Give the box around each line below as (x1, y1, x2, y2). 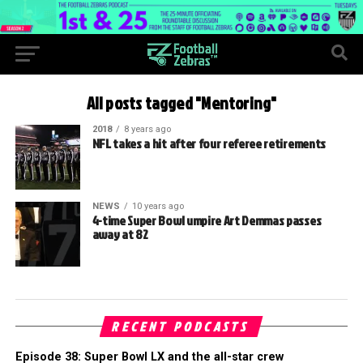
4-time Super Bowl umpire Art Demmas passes (92, 211, 322, 229)
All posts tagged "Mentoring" (86, 91, 277, 115)
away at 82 (92, 224, 148, 243)
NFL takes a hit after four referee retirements (92, 134, 326, 152)
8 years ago (123, 123, 171, 135)
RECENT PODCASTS (110, 317, 253, 335)
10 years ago (131, 200, 184, 211)
